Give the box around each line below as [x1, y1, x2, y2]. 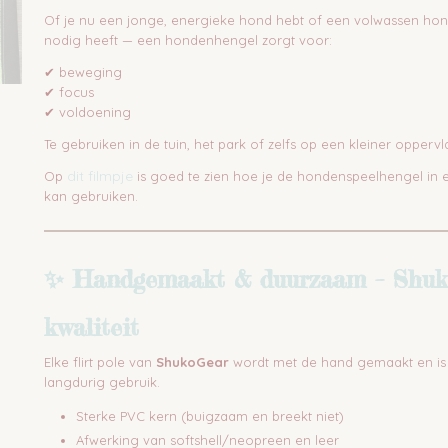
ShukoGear [156, 354, 229, 370]
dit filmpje [67, 167, 133, 185]
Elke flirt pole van [44, 354, 156, 370]
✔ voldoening [44, 104, 131, 120]
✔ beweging [44, 64, 122, 80]
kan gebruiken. [44, 188, 138, 204]
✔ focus [44, 84, 94, 100]
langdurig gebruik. [44, 374, 160, 390]
